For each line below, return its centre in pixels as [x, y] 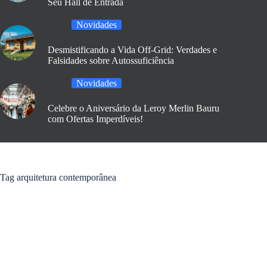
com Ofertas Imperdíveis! [95, 119]
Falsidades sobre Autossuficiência [111, 60]
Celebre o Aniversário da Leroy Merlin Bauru [133, 108]
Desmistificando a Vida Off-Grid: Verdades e [132, 50]
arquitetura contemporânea [65, 177]
